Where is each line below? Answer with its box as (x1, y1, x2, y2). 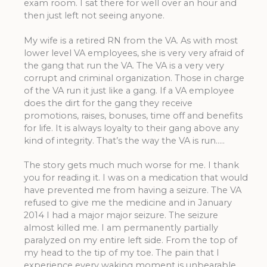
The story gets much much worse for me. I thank (23, 159, 239, 170)
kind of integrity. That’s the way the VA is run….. (23, 135, 225, 146)
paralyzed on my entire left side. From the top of (23, 234, 237, 246)
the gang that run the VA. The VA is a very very (23, 60, 224, 71)
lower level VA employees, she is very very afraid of (23, 47, 244, 58)
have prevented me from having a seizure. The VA (23, 184, 241, 195)
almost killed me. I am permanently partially (23, 222, 218, 233)
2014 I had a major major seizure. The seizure (23, 209, 218, 221)
